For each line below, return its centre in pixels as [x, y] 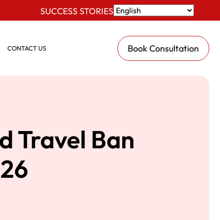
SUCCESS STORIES [77, 11]
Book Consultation [163, 48]
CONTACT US [27, 48]
